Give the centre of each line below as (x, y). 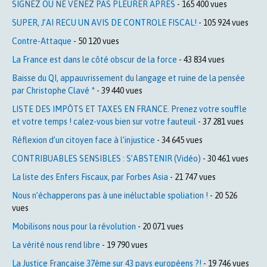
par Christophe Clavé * (53, 90)
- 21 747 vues (192, 177)
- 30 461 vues (225, 158)
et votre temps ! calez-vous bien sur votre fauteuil (104, 121)
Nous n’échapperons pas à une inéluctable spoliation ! (110, 195)
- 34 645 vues (179, 140)
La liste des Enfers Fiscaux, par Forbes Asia (90, 177)
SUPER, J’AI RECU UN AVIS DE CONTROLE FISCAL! (104, 22)
